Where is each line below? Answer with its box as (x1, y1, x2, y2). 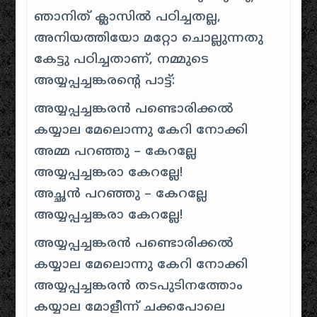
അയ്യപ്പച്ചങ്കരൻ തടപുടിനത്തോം (34, 278, 243, 295)
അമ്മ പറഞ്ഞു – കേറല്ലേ (34, 144, 197, 161)
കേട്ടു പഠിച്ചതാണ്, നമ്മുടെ (34, 52, 209, 69)
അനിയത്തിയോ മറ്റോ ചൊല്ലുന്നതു (34, 30, 264, 47)
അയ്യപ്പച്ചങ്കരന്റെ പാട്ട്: (34, 73, 175, 90)
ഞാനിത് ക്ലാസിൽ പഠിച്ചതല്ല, (34, 9, 221, 26)
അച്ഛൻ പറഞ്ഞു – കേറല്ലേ (34, 186, 208, 203)
